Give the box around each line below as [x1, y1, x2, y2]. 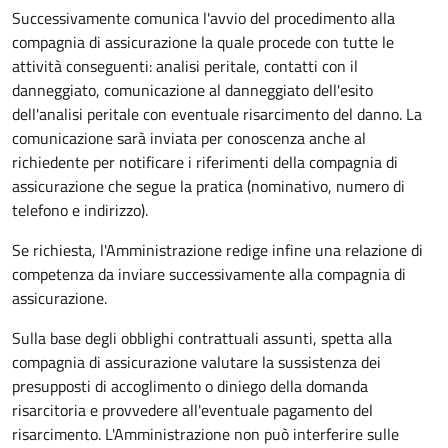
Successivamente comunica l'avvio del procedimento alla [12, 5, 395, 30]
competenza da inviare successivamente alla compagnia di [12, 261, 406, 286]
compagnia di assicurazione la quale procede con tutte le [12, 29, 394, 54]
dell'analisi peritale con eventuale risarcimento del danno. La [12, 101, 422, 126]
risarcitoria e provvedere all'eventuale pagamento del [12, 397, 373, 422]
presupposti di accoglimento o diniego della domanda [12, 373, 368, 398]
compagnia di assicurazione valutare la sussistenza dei [12, 349, 381, 374]
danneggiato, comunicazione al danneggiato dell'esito [12, 77, 373, 102]
